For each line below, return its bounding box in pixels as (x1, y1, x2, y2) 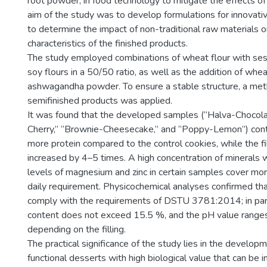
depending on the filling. (27, 223, 126, 236)
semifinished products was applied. (27, 94, 172, 107)
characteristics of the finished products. (27, 37, 188, 50)
